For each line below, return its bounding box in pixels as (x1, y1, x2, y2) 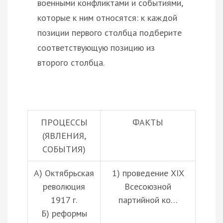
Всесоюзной (124, 180, 171, 192)
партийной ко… (118, 194, 178, 206)
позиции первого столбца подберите (37, 26, 182, 38)
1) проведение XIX (111, 167, 184, 179)
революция (43, 180, 85, 192)
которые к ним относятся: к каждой (37, 11, 177, 23)
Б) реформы (41, 207, 87, 219)
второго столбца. (37, 56, 105, 68)
